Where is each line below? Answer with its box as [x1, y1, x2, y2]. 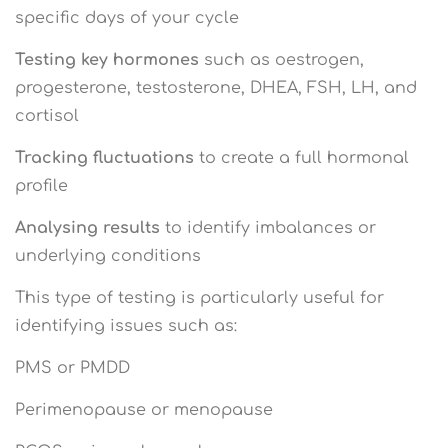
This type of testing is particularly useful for [15, 288, 384, 307]
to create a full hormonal [194, 148, 409, 167]
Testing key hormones [15, 50, 199, 69]
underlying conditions [15, 246, 201, 265]
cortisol [15, 106, 79, 125]
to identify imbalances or [160, 218, 376, 237]
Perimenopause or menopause [15, 400, 273, 419]
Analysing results [15, 218, 160, 237]
